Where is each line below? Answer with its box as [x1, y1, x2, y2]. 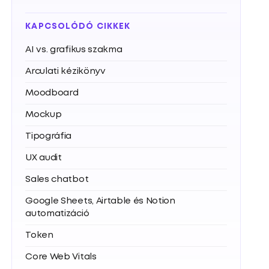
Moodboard [25, 89, 79, 97]
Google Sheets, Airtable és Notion [25, 197, 175, 205]
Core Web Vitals [25, 253, 97, 261]
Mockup [25, 110, 62, 119]
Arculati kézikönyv [25, 67, 106, 76]
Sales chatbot [25, 175, 89, 184]
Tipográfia [25, 132, 72, 141]
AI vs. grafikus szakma [25, 46, 122, 54]
